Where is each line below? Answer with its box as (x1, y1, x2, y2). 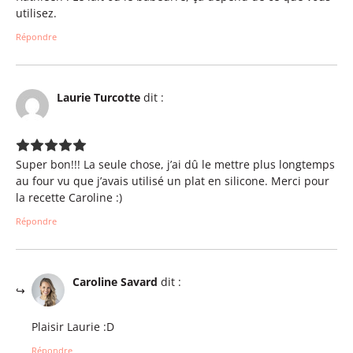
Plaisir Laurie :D (32, 318, 114, 334)
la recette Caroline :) (16, 189, 122, 205)
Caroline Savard (72, 274, 158, 290)
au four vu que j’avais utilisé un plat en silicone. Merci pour (16, 173, 329, 188)
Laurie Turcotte (57, 90, 140, 106)
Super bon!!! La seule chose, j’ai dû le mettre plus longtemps (16, 156, 335, 172)
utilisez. (16, 5, 57, 20)
